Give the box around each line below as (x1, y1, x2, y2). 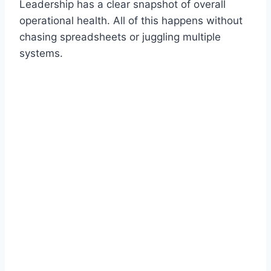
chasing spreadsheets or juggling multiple (19, 31, 221, 44)
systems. (19, 47, 63, 60)
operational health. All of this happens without (19, 15, 243, 27)
